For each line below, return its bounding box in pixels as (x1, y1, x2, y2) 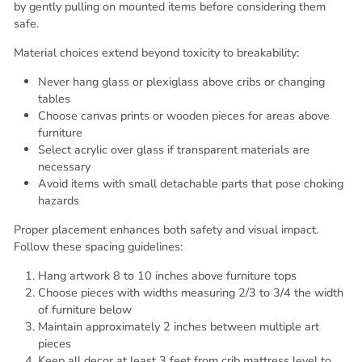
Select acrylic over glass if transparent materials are (38, 141, 309, 158)
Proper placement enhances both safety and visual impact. (14, 221, 318, 238)
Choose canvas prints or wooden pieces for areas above (38, 107, 330, 124)
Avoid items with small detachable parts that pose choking (38, 175, 343, 192)
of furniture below (38, 301, 132, 318)
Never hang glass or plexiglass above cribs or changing (38, 74, 325, 90)
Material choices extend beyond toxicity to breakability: (14, 44, 299, 61)
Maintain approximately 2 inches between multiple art (38, 318, 319, 335)
